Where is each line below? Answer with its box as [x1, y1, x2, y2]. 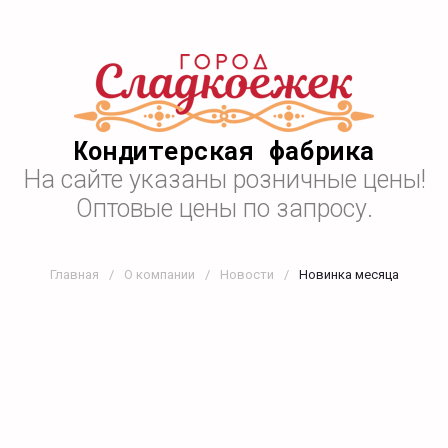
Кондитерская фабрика [73, 134, 375, 167]
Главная [49, 267, 99, 282]
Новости [219, 267, 274, 282]
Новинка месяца [298, 267, 399, 282]
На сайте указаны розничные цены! [22, 165, 426, 194]
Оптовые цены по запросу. [75, 194, 373, 223]
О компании [123, 267, 195, 282]
